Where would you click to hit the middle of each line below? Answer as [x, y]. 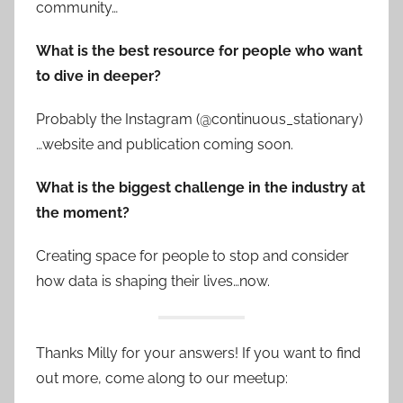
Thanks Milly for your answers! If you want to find [198, 354]
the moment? [85, 213]
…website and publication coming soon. [166, 145]
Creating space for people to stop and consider [193, 256]
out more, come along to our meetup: [162, 379]
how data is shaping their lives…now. [153, 282]
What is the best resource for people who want [199, 51]
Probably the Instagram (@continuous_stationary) [199, 120]
